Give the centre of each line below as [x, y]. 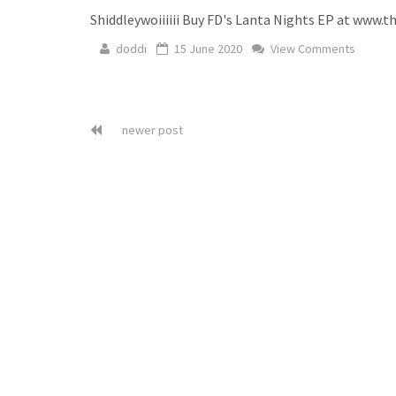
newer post [151, 130]
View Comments [312, 49]
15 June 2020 [208, 49]
